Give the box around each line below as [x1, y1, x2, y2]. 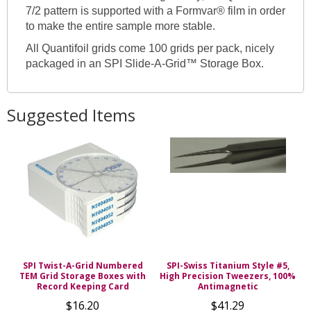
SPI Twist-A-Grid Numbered [22, 259, 143, 271]
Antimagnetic [197, 280, 258, 292]
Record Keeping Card [36, 280, 129, 292]
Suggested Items [7, 103, 135, 126]
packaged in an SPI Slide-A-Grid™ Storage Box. [25, 58, 264, 70]
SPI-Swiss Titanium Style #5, [166, 259, 289, 271]
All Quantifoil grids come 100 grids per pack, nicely [25, 42, 274, 55]
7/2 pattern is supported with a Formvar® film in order [25, 5, 285, 17]
